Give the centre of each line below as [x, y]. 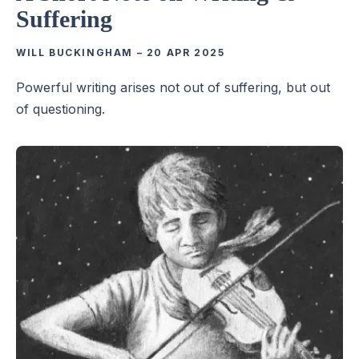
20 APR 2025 [186, 52]
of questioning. [61, 109]
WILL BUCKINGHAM [75, 52]
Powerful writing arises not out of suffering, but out [173, 87]
